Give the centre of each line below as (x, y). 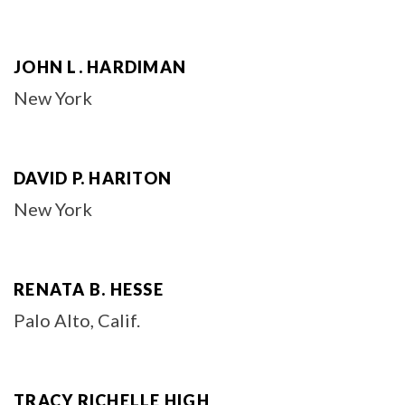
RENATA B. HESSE (89, 289)
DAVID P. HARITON (93, 178)
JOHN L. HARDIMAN (100, 67)
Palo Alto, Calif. (77, 320)
